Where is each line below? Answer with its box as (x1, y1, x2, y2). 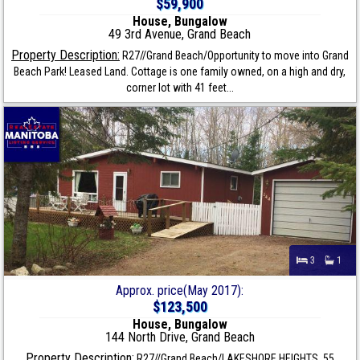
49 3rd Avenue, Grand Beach (108, 27, 252, 43)
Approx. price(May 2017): (116, 283, 244, 299)
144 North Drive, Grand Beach (104, 329, 255, 346)
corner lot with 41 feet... (125, 81, 234, 95)
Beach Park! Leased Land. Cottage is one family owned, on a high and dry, (14, 65, 346, 79)
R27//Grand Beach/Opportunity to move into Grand (119, 49, 349, 63)
